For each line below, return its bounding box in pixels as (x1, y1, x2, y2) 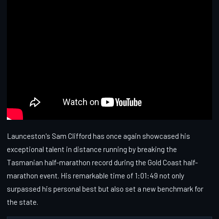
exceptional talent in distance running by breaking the (7, 145, 177, 153)
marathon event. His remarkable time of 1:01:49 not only (7, 171, 184, 180)
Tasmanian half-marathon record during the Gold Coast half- (7, 158, 198, 167)
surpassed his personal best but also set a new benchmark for (7, 184, 203, 193)
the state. (7, 197, 38, 206)
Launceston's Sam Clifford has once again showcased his (7, 131, 190, 140)
